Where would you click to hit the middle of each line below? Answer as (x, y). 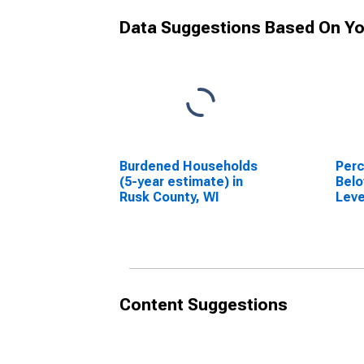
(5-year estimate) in (181, 182)
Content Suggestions (204, 305)
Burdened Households (188, 166)
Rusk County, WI (169, 197)
